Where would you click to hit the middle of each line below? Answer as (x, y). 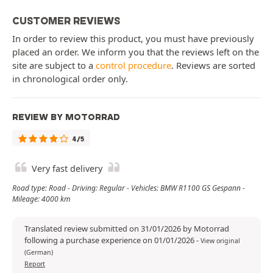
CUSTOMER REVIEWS (66, 21)
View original (220, 241)
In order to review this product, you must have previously (133, 39)
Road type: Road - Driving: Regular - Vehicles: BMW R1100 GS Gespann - (129, 188)
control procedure (133, 66)
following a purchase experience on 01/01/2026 (110, 240)
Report (35, 264)
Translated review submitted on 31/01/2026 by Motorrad (127, 229)
